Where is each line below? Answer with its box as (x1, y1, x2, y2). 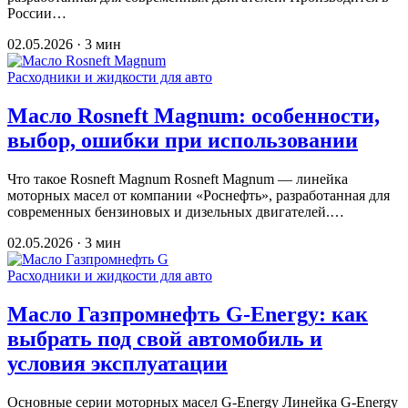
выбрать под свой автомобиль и (7, 327, 322, 352)
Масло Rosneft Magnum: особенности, (7, 104, 380, 128)
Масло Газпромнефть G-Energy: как (7, 302, 368, 327)
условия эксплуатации (7, 352, 228, 376)
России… (7, 5, 66, 22)
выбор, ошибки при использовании (7, 128, 358, 153)
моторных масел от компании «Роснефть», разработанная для (7, 188, 390, 204)
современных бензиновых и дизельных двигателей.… (7, 204, 344, 220)
